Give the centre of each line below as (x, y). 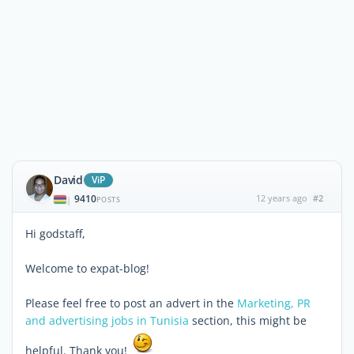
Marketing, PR (274, 303)
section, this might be (248, 320)
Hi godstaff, (55, 233)
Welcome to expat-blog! (87, 268)
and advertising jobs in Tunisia (107, 320)
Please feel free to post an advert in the (131, 303)
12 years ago (281, 198)
